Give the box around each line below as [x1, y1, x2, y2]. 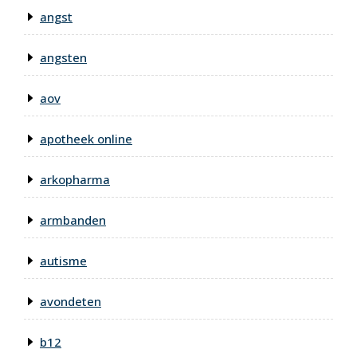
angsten [40, 49, 87, 66]
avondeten [40, 293, 101, 310]
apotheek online [40, 131, 132, 147]
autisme [40, 253, 87, 269]
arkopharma [40, 171, 110, 188]
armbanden [40, 212, 106, 229]
